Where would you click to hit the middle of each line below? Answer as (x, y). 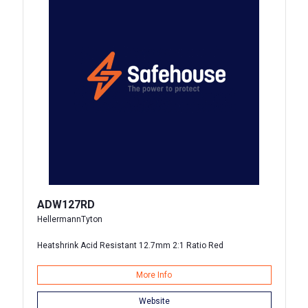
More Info (154, 275)
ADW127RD (66, 205)
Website (154, 301)
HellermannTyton (69, 219)
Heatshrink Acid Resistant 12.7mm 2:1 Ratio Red (130, 245)
